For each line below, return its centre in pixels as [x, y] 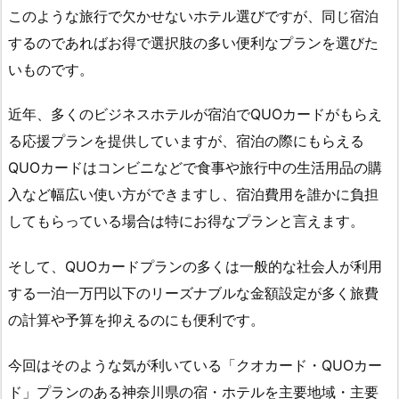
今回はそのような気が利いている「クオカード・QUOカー [195, 365]
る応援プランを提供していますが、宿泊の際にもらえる [186, 141]
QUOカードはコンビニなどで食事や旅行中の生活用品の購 [195, 168]
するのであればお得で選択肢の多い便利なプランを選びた [193, 42]
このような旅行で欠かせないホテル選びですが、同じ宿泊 [193, 16]
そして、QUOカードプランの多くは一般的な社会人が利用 [195, 267]
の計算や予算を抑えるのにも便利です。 [136, 320]
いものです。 [51, 69]
